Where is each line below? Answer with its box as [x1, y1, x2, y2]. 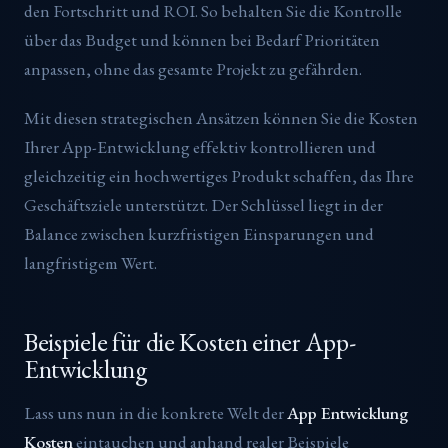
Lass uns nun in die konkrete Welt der [24, 401, 287, 424]
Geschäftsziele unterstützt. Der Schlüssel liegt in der [24, 193, 383, 216]
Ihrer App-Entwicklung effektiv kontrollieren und [24, 135, 376, 158]
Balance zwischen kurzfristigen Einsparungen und [24, 222, 374, 245]
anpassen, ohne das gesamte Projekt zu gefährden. [24, 57, 362, 80]
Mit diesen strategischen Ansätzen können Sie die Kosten [24, 106, 418, 129]
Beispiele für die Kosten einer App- [24, 325, 356, 360]
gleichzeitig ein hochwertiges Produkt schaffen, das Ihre [24, 164, 414, 187]
